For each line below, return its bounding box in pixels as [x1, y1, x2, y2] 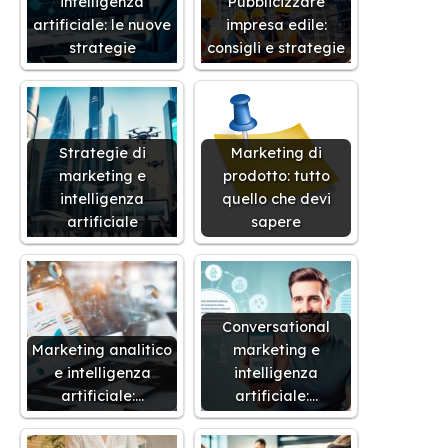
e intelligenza [53, 363, 151, 382]
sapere [251, 212, 301, 231]
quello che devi [221, 189, 331, 208]
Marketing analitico [32, 340, 172, 359]
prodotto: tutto [222, 166, 330, 185]
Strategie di [58, 143, 146, 162]
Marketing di [230, 143, 322, 162]
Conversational [222, 317, 330, 336]
